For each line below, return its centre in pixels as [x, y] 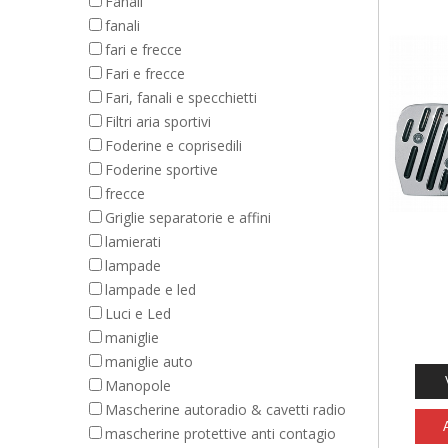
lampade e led [150, 289]
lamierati [133, 241]
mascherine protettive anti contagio [220, 433]
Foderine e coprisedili [173, 145]
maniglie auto [149, 361]
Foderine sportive [161, 169]
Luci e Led [138, 313]
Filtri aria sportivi [158, 121]
